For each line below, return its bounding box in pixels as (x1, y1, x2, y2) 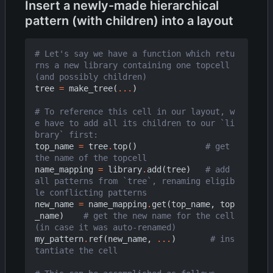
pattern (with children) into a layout (25, 13, 233, 28)
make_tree (69, 83, 113, 93)
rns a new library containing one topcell (35, 60, 230, 70)
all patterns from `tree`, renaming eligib (35, 175, 235, 186)
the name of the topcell (35, 152, 147, 163)
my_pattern (35, 233, 83, 244)
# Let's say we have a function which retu (35, 48, 235, 58)
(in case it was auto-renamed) (35, 222, 176, 232)
